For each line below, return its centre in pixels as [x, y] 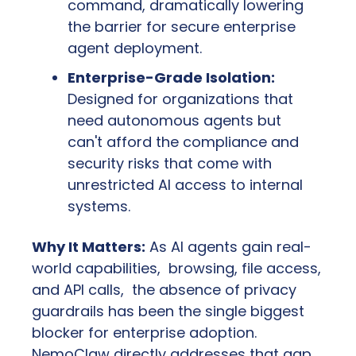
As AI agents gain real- [228, 247]
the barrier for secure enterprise [182, 27]
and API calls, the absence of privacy [164, 290]
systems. [99, 207]
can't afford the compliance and [183, 142]
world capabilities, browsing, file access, [176, 269]
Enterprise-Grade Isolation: [171, 78]
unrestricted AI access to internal [185, 185]
